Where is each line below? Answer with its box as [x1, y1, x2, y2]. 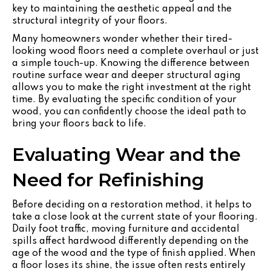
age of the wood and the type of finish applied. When [12, 248, 255, 258]
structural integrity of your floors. [12, 16, 168, 26]
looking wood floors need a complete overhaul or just [12, 46, 259, 56]
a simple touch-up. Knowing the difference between [12, 58, 249, 68]
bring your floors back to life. [12, 119, 146, 129]
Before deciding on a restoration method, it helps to [12, 200, 252, 210]
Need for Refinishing [12, 168, 204, 191]
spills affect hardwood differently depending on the [12, 236, 249, 246]
